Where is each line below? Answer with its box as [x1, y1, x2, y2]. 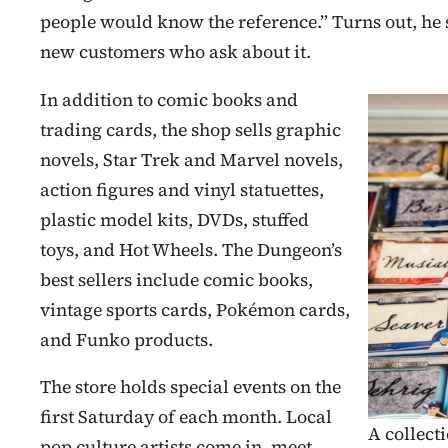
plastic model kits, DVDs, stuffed [40, 207, 309, 232]
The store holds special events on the [40, 375, 341, 400]
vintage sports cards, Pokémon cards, [40, 297, 350, 322]
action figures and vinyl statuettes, [40, 177, 324, 202]
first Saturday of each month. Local [40, 405, 332, 430]
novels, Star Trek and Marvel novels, [40, 147, 343, 172]
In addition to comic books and [40, 87, 298, 112]
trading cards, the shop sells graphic [40, 117, 341, 142]
